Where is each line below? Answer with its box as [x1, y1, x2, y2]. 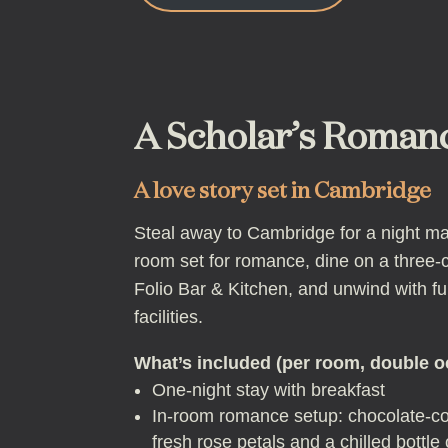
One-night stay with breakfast [152, 379, 386, 400]
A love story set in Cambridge [134, 180, 432, 203]
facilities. [134, 306, 204, 327]
